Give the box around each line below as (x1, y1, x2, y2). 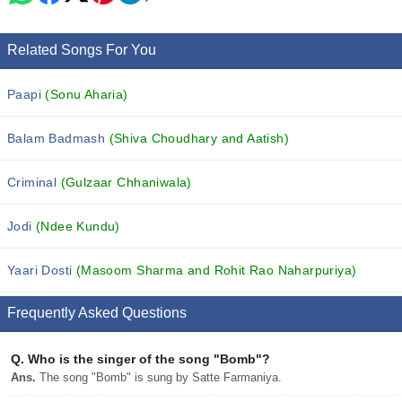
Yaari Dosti (7, 263, 76, 277)
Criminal (7, 175, 61, 189)
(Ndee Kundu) (36, 219, 120, 233)
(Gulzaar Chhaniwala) (60, 175, 192, 189)
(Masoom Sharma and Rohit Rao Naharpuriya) (75, 263, 357, 277)
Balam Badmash (7, 131, 109, 145)
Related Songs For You (7, 42, 156, 57)
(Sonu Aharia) (45, 87, 128, 101)
